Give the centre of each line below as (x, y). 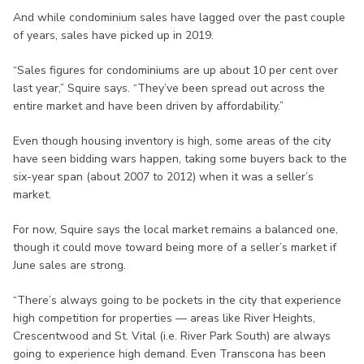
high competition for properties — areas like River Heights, (164, 318)
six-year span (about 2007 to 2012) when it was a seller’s (163, 177)
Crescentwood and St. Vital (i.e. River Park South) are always (172, 336)
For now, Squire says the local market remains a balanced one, (175, 230)
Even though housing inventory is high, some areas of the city (172, 141)
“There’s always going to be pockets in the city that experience (177, 301)
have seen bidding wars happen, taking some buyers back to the (180, 159)
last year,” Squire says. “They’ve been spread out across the (169, 89)
